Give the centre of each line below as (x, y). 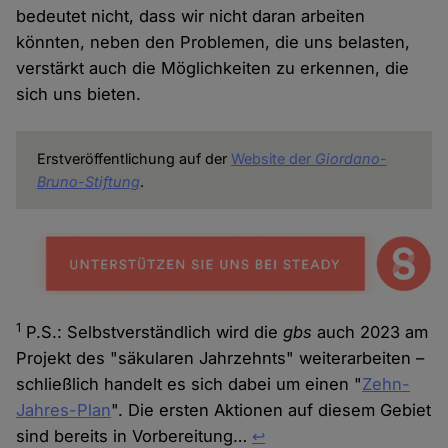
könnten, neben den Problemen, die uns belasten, (213, 42)
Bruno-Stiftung (88, 182)
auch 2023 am (373, 332)
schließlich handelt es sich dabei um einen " (189, 384)
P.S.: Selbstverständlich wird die (152, 332)
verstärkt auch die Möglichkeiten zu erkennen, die (213, 68)
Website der (272, 159)
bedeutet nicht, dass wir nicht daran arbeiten (191, 16)
